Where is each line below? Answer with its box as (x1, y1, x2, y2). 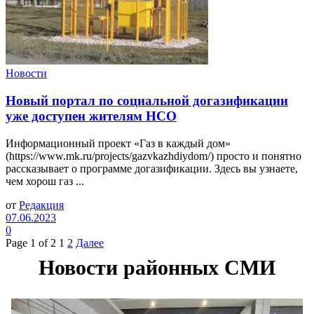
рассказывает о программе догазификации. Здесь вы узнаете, (6, 162, 298, 175)
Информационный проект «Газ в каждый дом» (6, 137, 231, 149)
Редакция (19, 198, 64, 211)
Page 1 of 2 (6, 236, 56, 249)
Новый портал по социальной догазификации (6, 93, 288, 108)
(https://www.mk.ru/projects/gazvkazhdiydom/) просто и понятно (6, 149, 301, 162)
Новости (6, 67, 47, 80)
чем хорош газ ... (6, 175, 84, 187)
